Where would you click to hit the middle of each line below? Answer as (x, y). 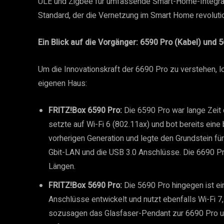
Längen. (62, 166)
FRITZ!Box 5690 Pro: (85, 185)
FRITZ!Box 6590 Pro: (85, 110)
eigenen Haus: (62, 83)
